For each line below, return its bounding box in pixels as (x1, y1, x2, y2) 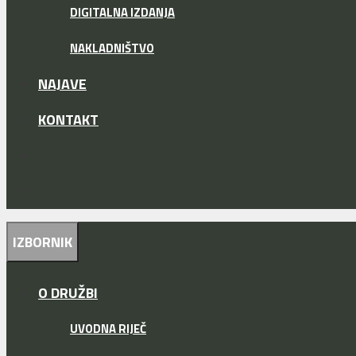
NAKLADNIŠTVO (70, 39, 154, 58)
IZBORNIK (13, 231, 72, 253)
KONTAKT (38, 109, 99, 131)
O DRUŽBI (38, 282, 98, 304)
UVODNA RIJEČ (70, 319, 146, 339)
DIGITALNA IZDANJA (70, 3, 175, 22)
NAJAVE (38, 73, 87, 95)
